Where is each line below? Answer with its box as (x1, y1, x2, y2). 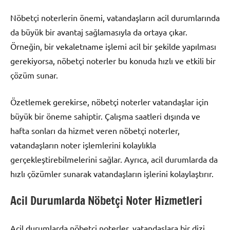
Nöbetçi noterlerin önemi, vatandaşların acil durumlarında (10, 12, 220, 23)
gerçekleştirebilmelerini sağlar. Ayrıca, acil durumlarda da (10, 154, 218, 165)
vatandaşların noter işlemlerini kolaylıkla (10, 140, 156, 150)
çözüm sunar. (10, 70, 58, 81)
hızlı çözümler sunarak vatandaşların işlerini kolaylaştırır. (10, 168, 214, 179)
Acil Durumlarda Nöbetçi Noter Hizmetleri (10, 193, 202, 209)
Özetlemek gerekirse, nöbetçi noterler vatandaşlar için (10, 97, 208, 107)
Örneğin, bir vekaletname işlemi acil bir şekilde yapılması (10, 41, 216, 52)
